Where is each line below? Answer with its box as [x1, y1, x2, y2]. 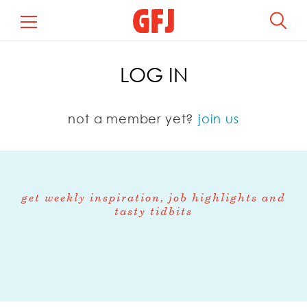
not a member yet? [68, 111, 198, 126]
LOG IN [119, 62, 188, 86]
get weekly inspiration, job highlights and [21, 193, 286, 204]
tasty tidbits [114, 207, 193, 217]
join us [197, 111, 239, 126]
